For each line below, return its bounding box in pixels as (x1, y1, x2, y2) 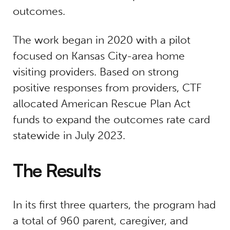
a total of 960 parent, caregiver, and (12, 214, 188, 227)
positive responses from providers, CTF (12, 81, 202, 94)
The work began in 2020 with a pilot (12, 33, 190, 47)
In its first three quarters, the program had (12, 198, 216, 212)
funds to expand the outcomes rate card (12, 113, 210, 126)
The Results (12, 159, 101, 182)
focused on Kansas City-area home (12, 49, 185, 63)
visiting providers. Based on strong (12, 65, 179, 79)
